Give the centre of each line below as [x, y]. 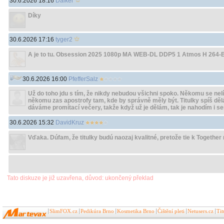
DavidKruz [70, 122]
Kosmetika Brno [136, 211]
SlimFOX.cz [63, 211]
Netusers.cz [200, 211]
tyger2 [64, 39]
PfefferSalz [83, 79]
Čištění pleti [171, 211]
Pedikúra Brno [97, 211]
